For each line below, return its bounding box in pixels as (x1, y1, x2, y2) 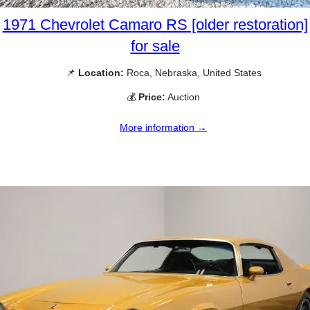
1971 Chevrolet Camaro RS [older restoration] (2, 15, 308, 33)
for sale (130, 37, 180, 55)
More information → (120, 121, 207, 133)
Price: (138, 91, 165, 102)
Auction (165, 91, 200, 102)
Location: (77, 66, 124, 78)
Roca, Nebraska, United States (123, 66, 262, 78)
